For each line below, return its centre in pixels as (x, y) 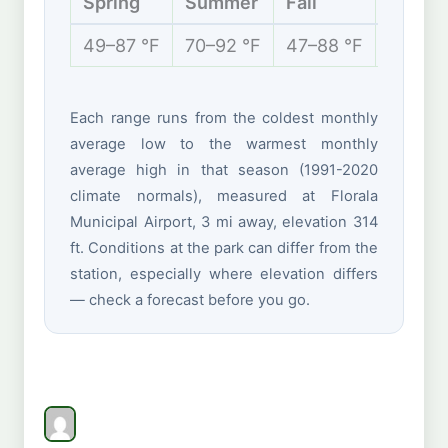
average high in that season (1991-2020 (224, 170)
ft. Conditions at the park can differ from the (224, 248)
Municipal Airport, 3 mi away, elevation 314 (224, 222)
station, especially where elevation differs (224, 274)
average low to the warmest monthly (224, 144)
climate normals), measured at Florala (224, 196)
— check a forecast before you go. (190, 300)
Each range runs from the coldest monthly (224, 118)
